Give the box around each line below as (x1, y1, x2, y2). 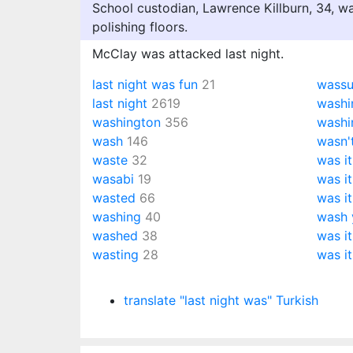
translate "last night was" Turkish (124, 292, 318, 308)
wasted (92, 190, 136, 206)
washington (92, 114, 161, 130)
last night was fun (92, 76, 198, 92)
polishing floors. (92, 19, 188, 35)
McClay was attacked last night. (92, 46, 284, 61)
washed (92, 228, 138, 243)
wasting (92, 247, 139, 262)
